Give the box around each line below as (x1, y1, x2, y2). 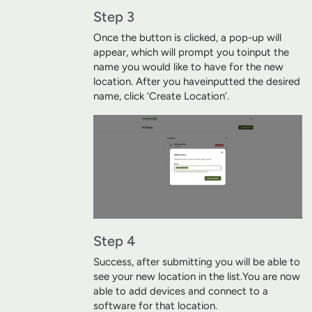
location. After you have (93, 75, 205, 88)
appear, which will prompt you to (93, 46, 247, 59)
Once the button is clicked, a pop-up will (93, 31, 281, 45)
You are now (242, 270, 300, 283)
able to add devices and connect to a (93, 284, 268, 297)
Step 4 (93, 232, 135, 249)
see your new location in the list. (93, 270, 242, 283)
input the (247, 46, 289, 59)
